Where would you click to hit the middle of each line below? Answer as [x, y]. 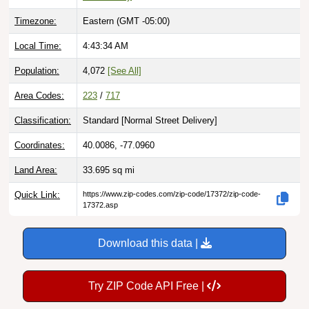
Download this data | [149, 243]
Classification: [43, 120]
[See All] [124, 70]
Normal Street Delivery [169, 120]
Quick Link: [37, 195]
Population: [37, 70]
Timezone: [36, 21]
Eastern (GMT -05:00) [126, 21]
